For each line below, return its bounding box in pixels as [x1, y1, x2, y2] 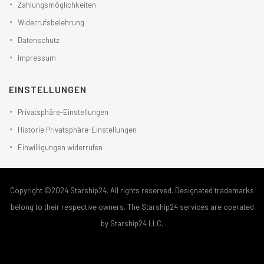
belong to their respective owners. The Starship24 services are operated [10, 202, 254, 212]
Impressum [18, 53, 56, 62]
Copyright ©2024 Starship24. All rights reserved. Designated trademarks [10, 186, 254, 195]
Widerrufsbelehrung [18, 18, 84, 27]
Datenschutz [18, 35, 60, 45]
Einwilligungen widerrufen [18, 143, 103, 152]
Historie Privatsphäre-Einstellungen [18, 125, 137, 134]
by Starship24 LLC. [101, 219, 163, 228]
